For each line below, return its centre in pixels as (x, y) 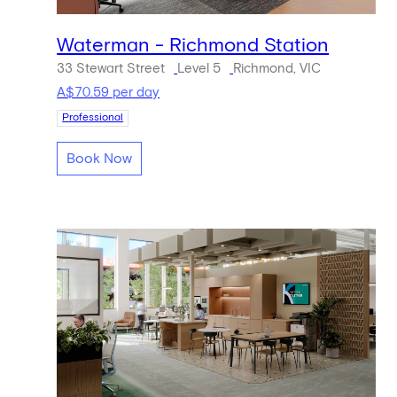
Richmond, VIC (277, 68)
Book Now (100, 158)
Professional (93, 118)
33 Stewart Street (111, 68)
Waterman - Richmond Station (193, 46)
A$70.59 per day (109, 93)
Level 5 (199, 68)
